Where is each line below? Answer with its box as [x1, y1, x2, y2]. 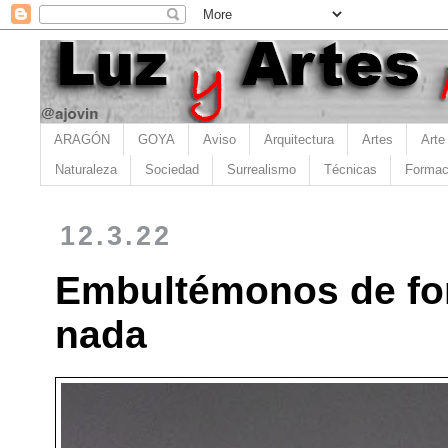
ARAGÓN [54, 131, 110, 147]
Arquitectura [264, 131, 334, 147]
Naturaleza [55, 162, 117, 178]
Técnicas [324, 162, 377, 178]
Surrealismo [227, 162, 296, 178]
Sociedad [145, 162, 199, 178]
